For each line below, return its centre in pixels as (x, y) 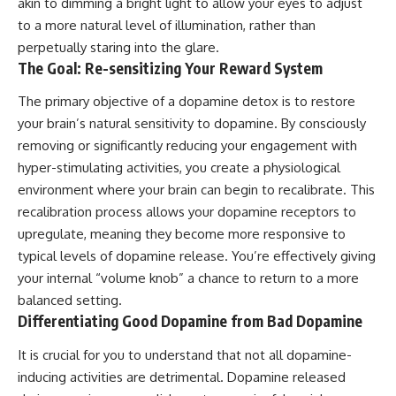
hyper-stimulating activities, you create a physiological (179, 168)
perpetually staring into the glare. (118, 47)
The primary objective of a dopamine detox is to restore (187, 102)
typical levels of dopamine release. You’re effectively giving (197, 256)
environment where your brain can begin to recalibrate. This (196, 190)
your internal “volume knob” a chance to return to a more (188, 278)
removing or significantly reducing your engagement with (187, 146)
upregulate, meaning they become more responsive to (182, 234)
